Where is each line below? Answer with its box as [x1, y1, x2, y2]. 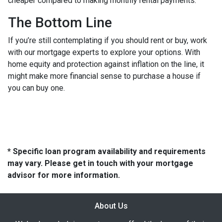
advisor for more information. [7, 170, 120, 180]
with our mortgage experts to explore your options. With [8, 47, 200, 57]
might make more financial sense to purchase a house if [8, 71, 201, 81]
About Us [94, 201, 128, 211]
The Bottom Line [8, 14, 112, 31]
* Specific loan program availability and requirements [7, 146, 206, 156]
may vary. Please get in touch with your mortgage [7, 158, 193, 168]
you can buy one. [8, 83, 65, 93]
